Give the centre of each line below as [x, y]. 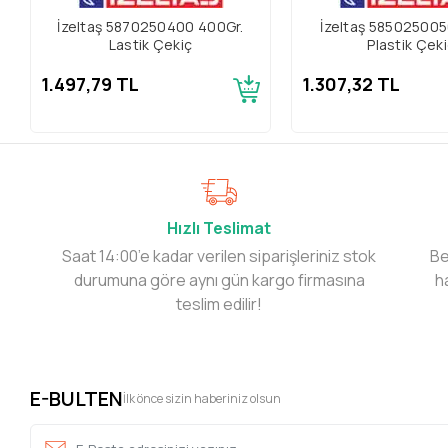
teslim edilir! [219, 303]
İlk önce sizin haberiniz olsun [202, 398]
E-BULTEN [77, 398]
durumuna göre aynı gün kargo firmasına [219, 279]
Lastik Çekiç [150, 44]
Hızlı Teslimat [219, 227]
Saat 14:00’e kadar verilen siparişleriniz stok [219, 255]
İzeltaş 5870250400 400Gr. [150, 26]
